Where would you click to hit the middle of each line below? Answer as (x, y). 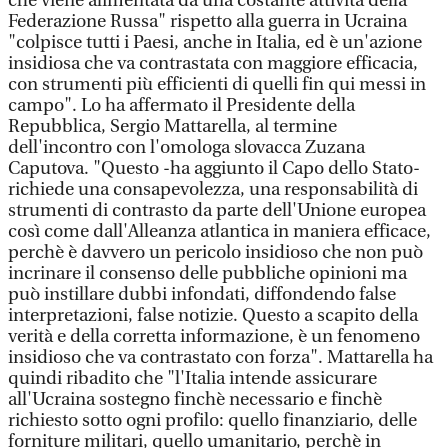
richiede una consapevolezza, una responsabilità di (213, 189)
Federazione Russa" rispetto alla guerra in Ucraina (207, 21)
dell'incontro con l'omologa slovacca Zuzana (186, 147)
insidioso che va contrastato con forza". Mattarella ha (220, 357)
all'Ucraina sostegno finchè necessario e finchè (195, 399)
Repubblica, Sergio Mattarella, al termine (172, 126)
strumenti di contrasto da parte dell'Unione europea (217, 210)
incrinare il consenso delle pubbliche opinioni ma (207, 273)
